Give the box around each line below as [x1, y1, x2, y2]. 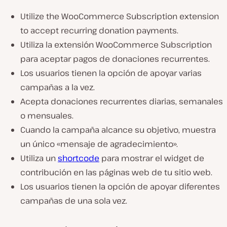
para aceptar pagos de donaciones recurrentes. [20, 53, 210, 65]
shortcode [58, 153, 99, 164]
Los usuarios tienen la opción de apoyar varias [20, 67, 202, 79]
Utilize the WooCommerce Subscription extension [20, 11, 219, 22]
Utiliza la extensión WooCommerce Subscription [20, 39, 212, 51]
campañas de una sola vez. [20, 195, 127, 207]
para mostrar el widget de [99, 153, 204, 164]
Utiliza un [20, 153, 58, 164]
